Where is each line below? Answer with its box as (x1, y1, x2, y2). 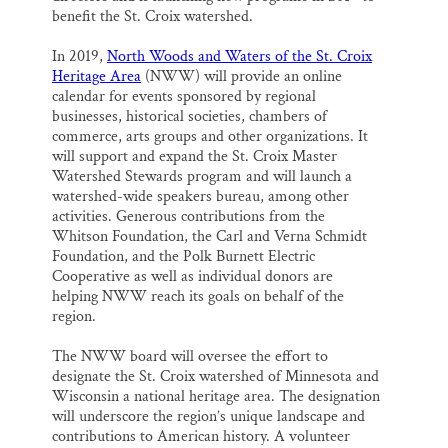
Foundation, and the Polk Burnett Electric (52, 246, 315, 268)
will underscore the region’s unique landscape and (52, 406, 365, 428)
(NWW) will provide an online (141, 66, 342, 88)
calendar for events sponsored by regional (52, 86, 316, 108)
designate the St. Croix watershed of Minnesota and (52, 366, 379, 388)
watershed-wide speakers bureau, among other (52, 186, 349, 208)
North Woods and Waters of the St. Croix (107, 46, 372, 68)
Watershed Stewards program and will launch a (52, 166, 352, 188)
